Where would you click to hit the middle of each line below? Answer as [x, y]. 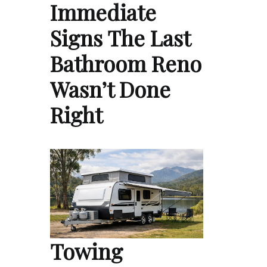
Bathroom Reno [126, 63]
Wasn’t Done [110, 89]
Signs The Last [120, 38]
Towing [86, 251]
